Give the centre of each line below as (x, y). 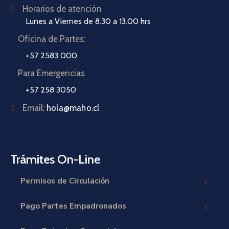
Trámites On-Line (55, 159)
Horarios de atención (62, 9)
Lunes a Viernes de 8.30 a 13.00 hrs (88, 21)
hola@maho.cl (73, 108)
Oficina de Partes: (52, 39)
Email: (35, 108)
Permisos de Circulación (65, 181)
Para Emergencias (51, 73)
